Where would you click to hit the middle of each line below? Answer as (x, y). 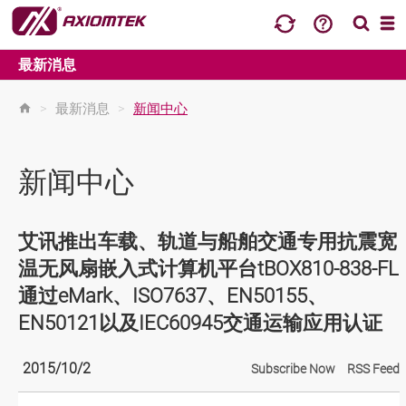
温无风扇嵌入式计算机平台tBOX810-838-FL (208, 269)
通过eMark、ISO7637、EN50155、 (173, 296)
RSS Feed (374, 369)
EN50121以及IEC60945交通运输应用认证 (200, 323)
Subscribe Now (294, 369)
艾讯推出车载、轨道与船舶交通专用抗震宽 (208, 242)
